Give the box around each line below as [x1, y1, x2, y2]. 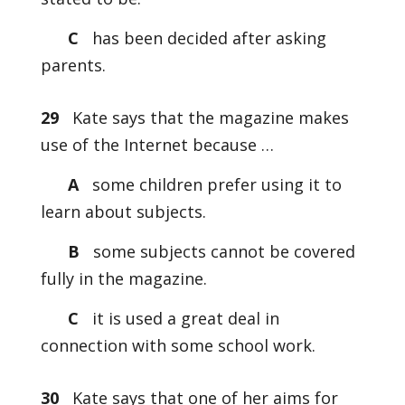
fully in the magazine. [40, 268, 207, 289]
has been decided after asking [87, 27, 326, 49]
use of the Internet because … [40, 134, 274, 155]
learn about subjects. [40, 201, 206, 222]
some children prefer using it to [87, 174, 342, 195]
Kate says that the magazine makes [58, 107, 349, 128]
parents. [40, 54, 106, 76]
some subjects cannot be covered [88, 240, 355, 262]
